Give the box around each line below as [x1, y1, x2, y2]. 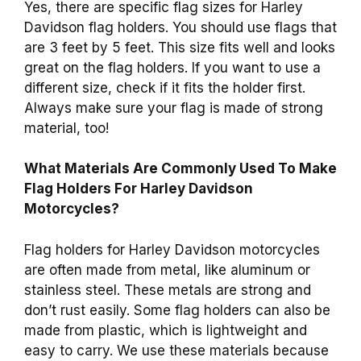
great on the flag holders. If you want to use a [24, 59, 321, 76]
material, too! [24, 119, 109, 136]
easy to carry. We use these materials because [24, 342, 329, 359]
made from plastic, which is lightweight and [24, 322, 307, 338]
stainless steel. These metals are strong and [24, 281, 311, 298]
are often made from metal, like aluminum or [24, 261, 310, 278]
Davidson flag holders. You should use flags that [24, 19, 337, 35]
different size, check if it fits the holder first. [24, 79, 305, 96]
